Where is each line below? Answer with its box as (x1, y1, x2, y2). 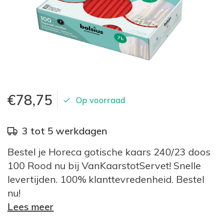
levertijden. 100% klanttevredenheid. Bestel (7, 173, 204, 185)
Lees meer (7, 200, 54, 213)
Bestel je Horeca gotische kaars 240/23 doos (7, 146, 211, 158)
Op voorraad (76, 95, 125, 105)
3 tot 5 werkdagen (22, 125, 107, 137)
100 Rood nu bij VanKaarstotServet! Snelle (7, 159, 201, 172)
